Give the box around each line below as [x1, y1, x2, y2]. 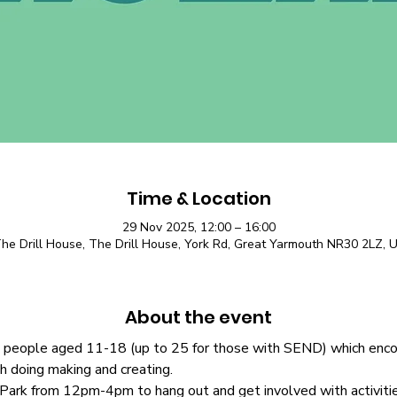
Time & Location [126, 186, 271, 212]
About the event [125, 305, 272, 331]
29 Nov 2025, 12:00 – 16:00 [121, 219, 276, 237]
